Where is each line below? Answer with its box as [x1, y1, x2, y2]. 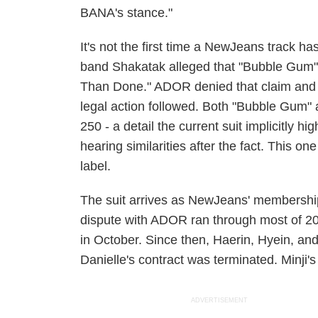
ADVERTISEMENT [191, 297, 248, 304]
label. [80, 159, 111, 173]
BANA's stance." [80, 6, 173, 20]
